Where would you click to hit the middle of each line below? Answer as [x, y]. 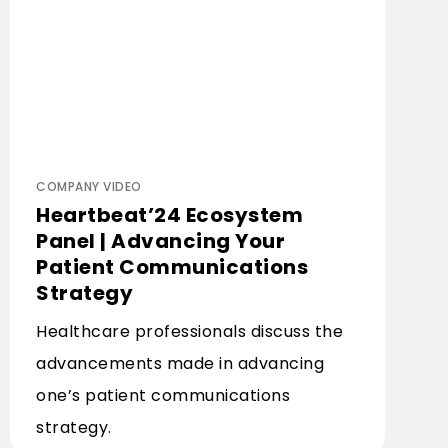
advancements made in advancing [180, 363]
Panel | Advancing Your [160, 241]
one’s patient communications [163, 395]
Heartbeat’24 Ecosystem [169, 215]
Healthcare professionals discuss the [189, 331]
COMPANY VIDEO [89, 186]
